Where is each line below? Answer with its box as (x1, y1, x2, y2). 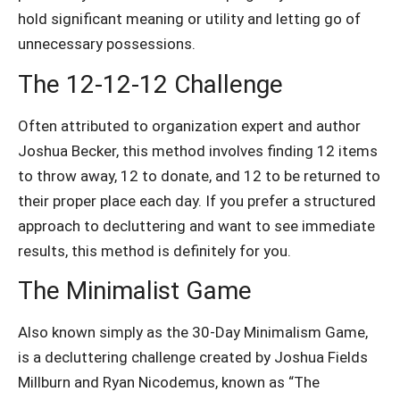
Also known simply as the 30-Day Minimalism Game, (18, 323, 368, 342)
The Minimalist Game (18, 276, 252, 306)
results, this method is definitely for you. (18, 241, 291, 260)
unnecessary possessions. (18, 35, 196, 54)
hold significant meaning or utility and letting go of (18, 10, 361, 29)
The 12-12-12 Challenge (18, 69, 283, 99)
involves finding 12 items (209, 141, 378, 160)
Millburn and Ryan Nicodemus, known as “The (18, 373, 320, 392)
